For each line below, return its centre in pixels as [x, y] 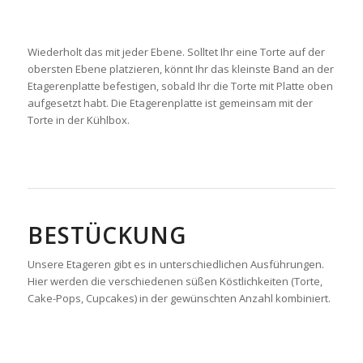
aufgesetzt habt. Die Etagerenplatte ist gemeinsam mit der [170, 103]
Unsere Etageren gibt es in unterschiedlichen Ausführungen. [175, 265]
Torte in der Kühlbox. [78, 120]
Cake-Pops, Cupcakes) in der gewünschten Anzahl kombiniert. [179, 299]
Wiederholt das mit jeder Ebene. [106, 52]
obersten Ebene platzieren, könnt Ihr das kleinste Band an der [180, 69]
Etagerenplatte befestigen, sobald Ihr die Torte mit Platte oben [180, 86]
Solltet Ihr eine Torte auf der [256, 52]
